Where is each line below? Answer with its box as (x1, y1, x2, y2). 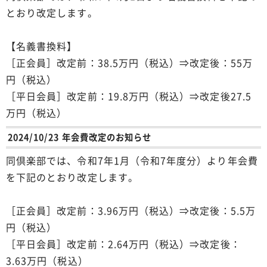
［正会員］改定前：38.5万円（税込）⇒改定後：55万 (6, 55, 253, 70)
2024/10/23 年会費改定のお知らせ (7, 130, 152, 144)
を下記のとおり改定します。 (6, 169, 138, 184)
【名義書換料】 (6, 39, 77, 54)
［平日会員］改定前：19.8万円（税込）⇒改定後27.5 (6, 89, 252, 104)
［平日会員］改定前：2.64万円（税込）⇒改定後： (6, 236, 241, 251)
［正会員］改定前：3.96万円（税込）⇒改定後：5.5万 (6, 203, 256, 218)
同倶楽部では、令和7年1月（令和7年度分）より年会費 (6, 153, 258, 167)
